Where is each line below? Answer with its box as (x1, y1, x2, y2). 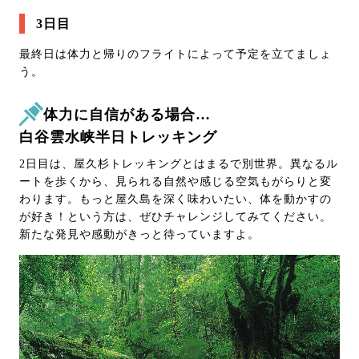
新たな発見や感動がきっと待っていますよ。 (19, 228, 260, 241)
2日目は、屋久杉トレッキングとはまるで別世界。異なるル (19, 158, 338, 171)
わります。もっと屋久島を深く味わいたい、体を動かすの (19, 193, 332, 206)
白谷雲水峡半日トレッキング (19, 129, 217, 146)
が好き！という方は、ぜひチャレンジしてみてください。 (19, 211, 332, 224)
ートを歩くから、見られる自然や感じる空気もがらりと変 (19, 175, 332, 188)
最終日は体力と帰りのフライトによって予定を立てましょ (19, 48, 332, 61)
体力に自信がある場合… (43, 107, 211, 123)
